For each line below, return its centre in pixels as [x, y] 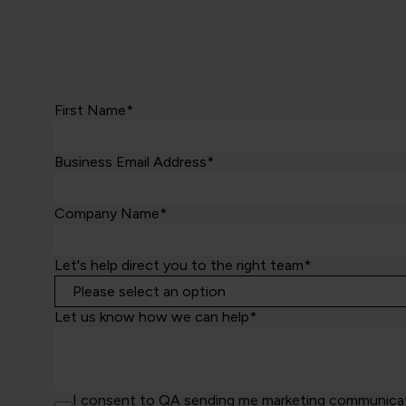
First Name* [94, 111]
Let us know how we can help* [155, 317]
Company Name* [111, 214]
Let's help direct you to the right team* [183, 266]
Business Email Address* [134, 162]
